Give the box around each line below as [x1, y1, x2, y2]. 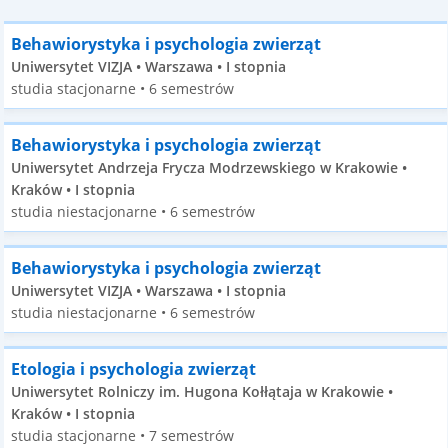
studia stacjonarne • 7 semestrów [11, 426, 235, 445]
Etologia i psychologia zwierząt [11, 358, 257, 380]
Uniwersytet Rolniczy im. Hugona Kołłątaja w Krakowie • [11, 382, 394, 401]
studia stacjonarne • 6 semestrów [11, 79, 235, 98]
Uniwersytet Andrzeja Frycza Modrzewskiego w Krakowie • [11, 158, 408, 177]
